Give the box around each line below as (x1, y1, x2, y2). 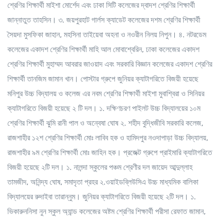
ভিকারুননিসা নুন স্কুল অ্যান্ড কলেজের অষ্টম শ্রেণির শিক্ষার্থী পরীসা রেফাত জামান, (7, 206, 206, 216)
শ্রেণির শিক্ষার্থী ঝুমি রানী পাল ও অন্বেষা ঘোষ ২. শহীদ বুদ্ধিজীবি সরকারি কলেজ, (7, 118, 203, 128)
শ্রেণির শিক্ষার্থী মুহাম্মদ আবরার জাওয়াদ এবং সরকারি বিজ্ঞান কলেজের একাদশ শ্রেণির (7, 59, 212, 69)
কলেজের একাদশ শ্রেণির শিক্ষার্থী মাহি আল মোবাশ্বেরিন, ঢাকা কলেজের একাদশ (7, 44, 199, 54)
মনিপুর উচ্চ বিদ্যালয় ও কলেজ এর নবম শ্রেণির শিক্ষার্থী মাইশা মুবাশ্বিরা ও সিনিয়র (7, 88, 204, 98)
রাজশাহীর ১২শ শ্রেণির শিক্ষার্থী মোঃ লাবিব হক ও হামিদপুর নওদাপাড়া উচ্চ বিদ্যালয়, (7, 133, 208, 142)
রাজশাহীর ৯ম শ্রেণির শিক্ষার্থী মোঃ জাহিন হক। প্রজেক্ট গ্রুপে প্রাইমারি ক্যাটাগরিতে (7, 147, 212, 157)
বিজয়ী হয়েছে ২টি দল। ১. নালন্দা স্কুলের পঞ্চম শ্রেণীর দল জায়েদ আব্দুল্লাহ (7, 162, 192, 172)
